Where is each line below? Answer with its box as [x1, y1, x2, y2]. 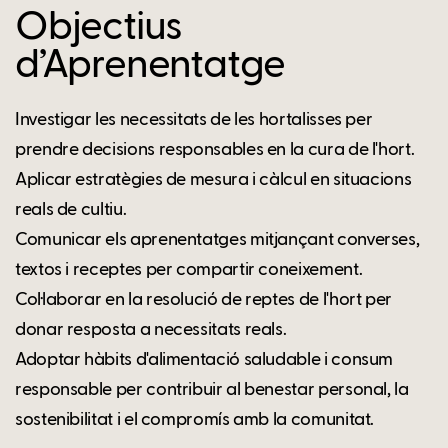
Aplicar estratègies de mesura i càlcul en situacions [15, 170, 412, 189]
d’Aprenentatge [15, 45, 286, 86]
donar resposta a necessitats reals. [15, 320, 287, 339]
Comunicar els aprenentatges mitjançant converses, [15, 230, 420, 249]
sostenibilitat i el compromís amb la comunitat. [15, 410, 375, 429]
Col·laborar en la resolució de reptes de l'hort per [15, 290, 393, 309]
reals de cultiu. [15, 200, 127, 219]
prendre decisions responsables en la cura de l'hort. [15, 140, 415, 159]
